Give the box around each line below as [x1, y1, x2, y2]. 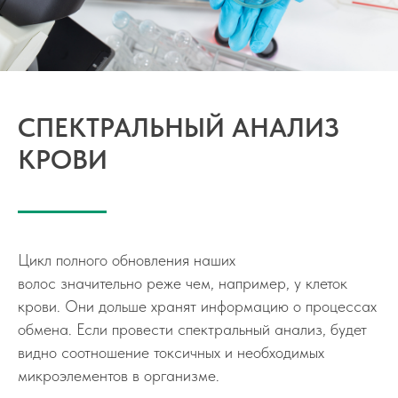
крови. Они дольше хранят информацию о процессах [18, 297, 377, 315]
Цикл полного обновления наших [18, 251, 235, 269]
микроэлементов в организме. [18, 366, 219, 385]
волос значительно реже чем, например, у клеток [18, 274, 347, 292]
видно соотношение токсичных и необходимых [18, 343, 324, 362]
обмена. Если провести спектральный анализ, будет [18, 320, 367, 338]
